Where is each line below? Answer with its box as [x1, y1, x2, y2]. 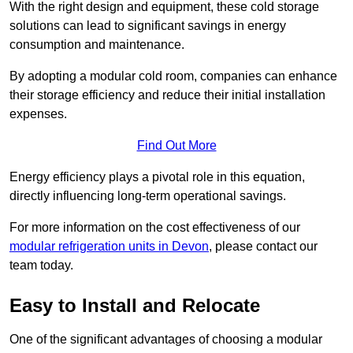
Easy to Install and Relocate [9, 295, 260, 317]
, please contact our [209, 240, 318, 254]
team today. [9, 258, 73, 273]
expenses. [9, 107, 70, 121]
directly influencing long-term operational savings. [9, 189, 286, 203]
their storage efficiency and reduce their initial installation [9, 88, 325, 102]
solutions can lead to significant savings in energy [9, 19, 286, 33]
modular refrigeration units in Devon [9, 240, 209, 254]
